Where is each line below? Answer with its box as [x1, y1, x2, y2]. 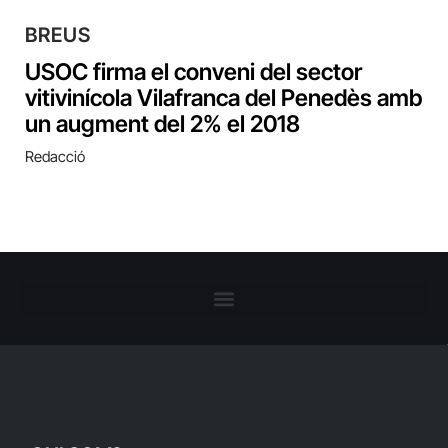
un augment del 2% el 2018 [25, 110, 300, 138]
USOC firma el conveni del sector [25, 58, 362, 86]
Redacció [25, 147, 85, 166]
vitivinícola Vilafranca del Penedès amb [25, 84, 422, 112]
